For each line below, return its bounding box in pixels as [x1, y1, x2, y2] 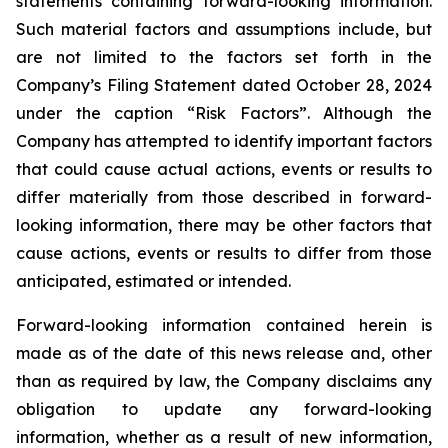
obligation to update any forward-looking [16, 399, 432, 419]
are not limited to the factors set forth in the [16, 47, 432, 67]
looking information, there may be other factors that [16, 215, 432, 235]
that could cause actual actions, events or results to [16, 159, 432, 179]
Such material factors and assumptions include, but [16, 19, 432, 39]
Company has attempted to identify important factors [16, 131, 432, 151]
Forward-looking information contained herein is [16, 315, 432, 335]
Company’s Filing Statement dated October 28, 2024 [16, 75, 432, 95]
